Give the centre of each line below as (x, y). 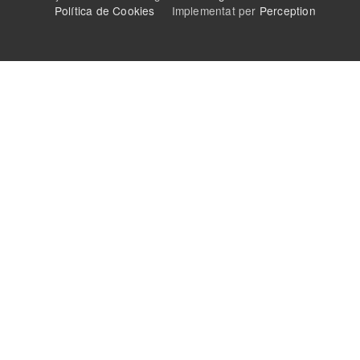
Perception (287, 10)
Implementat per (207, 10)
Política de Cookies (104, 10)
